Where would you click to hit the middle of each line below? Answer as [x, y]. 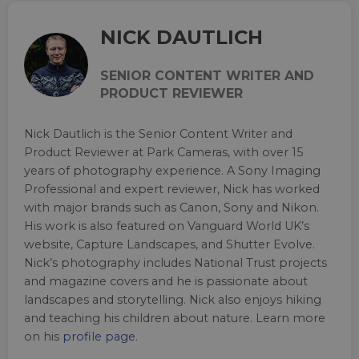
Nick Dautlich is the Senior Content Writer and [158, 133]
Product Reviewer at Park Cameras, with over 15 [163, 152]
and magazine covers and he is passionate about [166, 281]
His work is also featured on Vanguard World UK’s [167, 226]
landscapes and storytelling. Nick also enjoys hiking [173, 299]
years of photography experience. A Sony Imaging [172, 170]
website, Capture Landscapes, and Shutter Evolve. [169, 244]
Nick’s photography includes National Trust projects [175, 262]
